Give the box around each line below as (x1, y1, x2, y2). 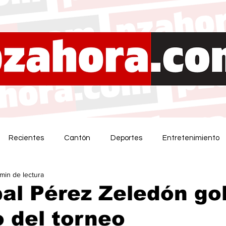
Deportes (110, 134, 142, 142)
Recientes (9, 134, 44, 142)
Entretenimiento (162, 134, 219, 142)
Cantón (64, 134, 90, 142)
